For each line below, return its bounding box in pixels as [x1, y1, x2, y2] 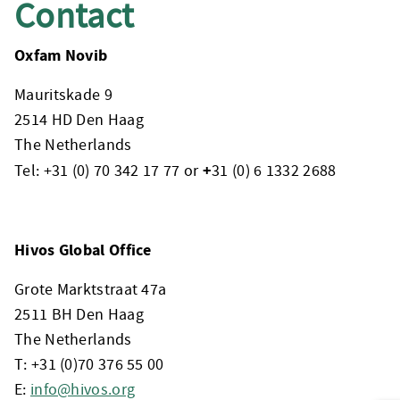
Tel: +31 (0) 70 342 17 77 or [14, 160, 203, 181]
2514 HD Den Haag [14, 109, 144, 130]
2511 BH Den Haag [14, 304, 144, 325]
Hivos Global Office [14, 238, 152, 261]
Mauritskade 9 [14, 84, 112, 105]
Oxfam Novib [14, 44, 108, 66]
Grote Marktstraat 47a [14, 279, 167, 300]
